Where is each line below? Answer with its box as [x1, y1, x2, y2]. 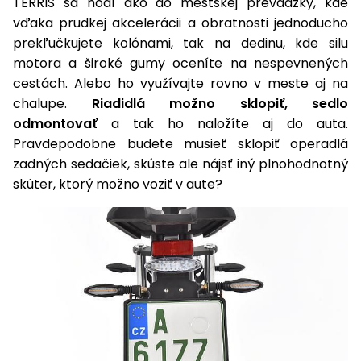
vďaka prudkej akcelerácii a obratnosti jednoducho [13, 13, 348, 32]
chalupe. [13, 93, 92, 113]
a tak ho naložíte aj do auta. [98, 114, 348, 133]
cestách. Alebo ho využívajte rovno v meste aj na [13, 73, 348, 93]
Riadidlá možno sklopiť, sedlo [91, 93, 348, 113]
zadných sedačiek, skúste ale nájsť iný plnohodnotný [13, 154, 348, 173]
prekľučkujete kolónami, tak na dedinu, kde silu [13, 33, 348, 52]
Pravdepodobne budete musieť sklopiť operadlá [13, 134, 348, 153]
